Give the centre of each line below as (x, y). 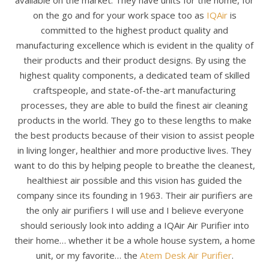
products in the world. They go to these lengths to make (134, 120)
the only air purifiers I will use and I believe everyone (134, 210)
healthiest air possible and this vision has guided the (134, 180)
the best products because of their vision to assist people (134, 135)
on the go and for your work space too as (119, 15)
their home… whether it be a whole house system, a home (134, 240)
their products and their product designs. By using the (134, 60)
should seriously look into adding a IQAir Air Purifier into (134, 225)
